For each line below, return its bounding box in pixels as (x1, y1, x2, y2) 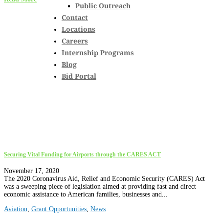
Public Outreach (75, 1, 131, 10)
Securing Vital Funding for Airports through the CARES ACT (4, 151, 161, 158)
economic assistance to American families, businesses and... (4, 191, 168, 198)
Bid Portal (62, 71, 96, 81)
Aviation (4, 205, 27, 213)
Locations (62, 24, 95, 34)
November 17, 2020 (4, 167, 59, 175)
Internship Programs (62, 48, 134, 57)
